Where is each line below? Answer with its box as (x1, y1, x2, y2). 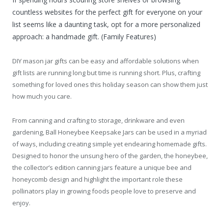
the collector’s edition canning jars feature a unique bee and (12, 163, 192, 172)
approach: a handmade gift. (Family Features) (12, 31, 156, 41)
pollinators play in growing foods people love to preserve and (12, 186, 196, 195)
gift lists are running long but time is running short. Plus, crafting (12, 68, 200, 78)
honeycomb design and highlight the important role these (12, 174, 183, 184)
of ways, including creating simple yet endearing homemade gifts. (12, 139, 207, 148)
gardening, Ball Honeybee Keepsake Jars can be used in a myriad (12, 127, 207, 137)
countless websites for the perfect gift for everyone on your (12, 7, 202, 17)
